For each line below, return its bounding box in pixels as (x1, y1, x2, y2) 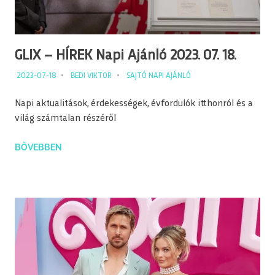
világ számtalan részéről (15, 114, 116, 124)
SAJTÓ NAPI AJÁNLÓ (126, 72, 191, 80)
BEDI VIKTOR (70, 72, 112, 80)
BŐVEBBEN (15, 142, 62, 153)
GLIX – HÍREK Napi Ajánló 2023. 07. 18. (15, 48, 236, 63)
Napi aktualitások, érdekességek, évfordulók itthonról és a (15, 99, 253, 109)
